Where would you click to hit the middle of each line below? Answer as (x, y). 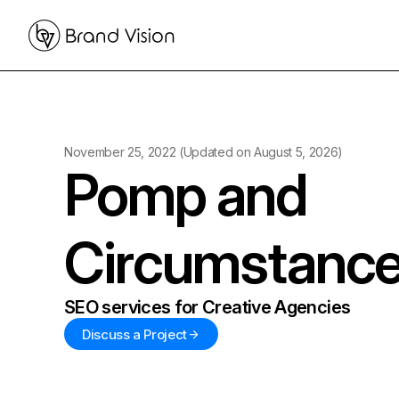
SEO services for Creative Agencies (208, 307)
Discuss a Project (134, 334)
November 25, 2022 (120, 152)
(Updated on (215, 152)
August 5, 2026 (296, 152)
